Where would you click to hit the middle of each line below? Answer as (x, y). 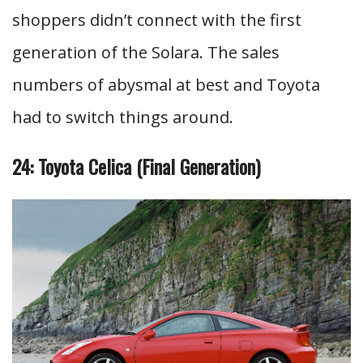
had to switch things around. (123, 117)
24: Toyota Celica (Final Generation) (136, 166)
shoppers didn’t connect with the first (157, 20)
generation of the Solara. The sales (146, 52)
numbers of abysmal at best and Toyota (166, 85)
